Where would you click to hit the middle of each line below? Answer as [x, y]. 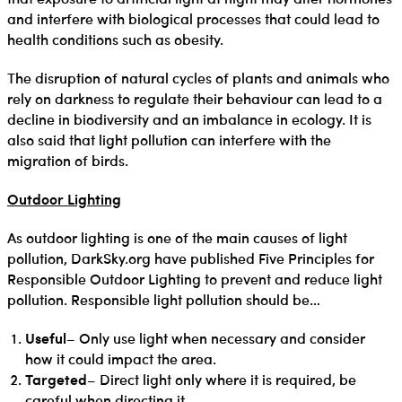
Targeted [56, 379]
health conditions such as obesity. [117, 39]
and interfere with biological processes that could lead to [193, 18]
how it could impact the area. [121, 358]
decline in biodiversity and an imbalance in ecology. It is [189, 118]
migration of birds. [68, 160]
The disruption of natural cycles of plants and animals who [198, 77]
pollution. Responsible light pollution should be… [164, 299]
